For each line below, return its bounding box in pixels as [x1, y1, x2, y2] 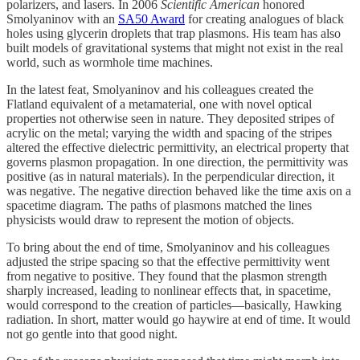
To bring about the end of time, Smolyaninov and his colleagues [6, 239, 329, 254]
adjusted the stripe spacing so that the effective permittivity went [6, 254, 329, 268]
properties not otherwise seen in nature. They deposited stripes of [6, 111, 334, 125]
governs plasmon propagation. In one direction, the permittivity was [6, 154, 348, 169]
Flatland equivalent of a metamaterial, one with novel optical [6, 96, 312, 111]
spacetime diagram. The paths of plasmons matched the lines [6, 198, 312, 212]
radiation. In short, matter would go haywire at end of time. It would [6, 312, 350, 326]
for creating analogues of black [185, 11, 344, 26]
